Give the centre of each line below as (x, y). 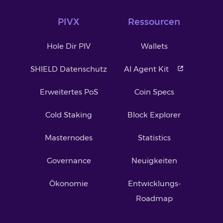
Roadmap (154, 198)
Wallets (154, 46)
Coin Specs (154, 92)
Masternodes (69, 137)
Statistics (154, 137)
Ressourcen (154, 22)
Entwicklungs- (154, 183)
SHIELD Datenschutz (69, 69)
